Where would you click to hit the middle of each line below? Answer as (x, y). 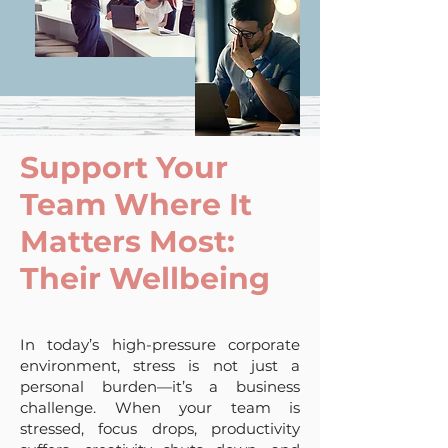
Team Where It (136, 204)
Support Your (124, 167)
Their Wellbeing (145, 278)
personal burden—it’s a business (160, 386)
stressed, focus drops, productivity (160, 428)
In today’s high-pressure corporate (160, 344)
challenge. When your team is (160, 407)
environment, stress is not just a (160, 365)
